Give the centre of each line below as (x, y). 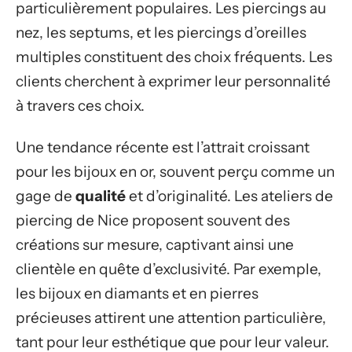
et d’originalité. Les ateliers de (229, 196)
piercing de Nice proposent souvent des (153, 220)
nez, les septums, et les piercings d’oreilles (161, 32)
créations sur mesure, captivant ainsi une (155, 245)
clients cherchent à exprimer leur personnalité (173, 81)
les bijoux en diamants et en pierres (137, 293)
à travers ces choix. (80, 105)
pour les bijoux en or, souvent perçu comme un (175, 172)
